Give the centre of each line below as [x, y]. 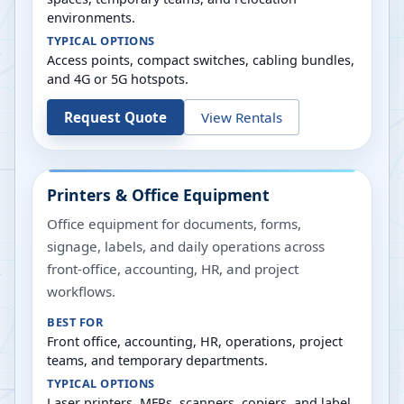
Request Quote [115, 117]
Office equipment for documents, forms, [174, 224]
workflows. [81, 291]
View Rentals [242, 117]
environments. [91, 18]
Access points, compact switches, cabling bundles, [201, 60]
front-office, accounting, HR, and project [173, 269]
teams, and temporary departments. [157, 360]
